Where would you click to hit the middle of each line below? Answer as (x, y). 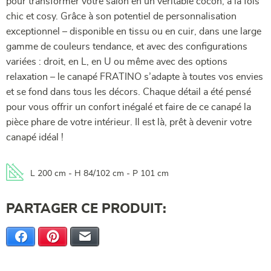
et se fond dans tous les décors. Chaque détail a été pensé (129, 92)
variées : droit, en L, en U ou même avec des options (117, 62)
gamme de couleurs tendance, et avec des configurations (127, 47)
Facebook (45, 237)
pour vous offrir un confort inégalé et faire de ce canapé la (129, 107)
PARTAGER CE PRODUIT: (86, 209)
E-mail (104, 237)
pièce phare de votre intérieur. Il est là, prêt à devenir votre (129, 122)
